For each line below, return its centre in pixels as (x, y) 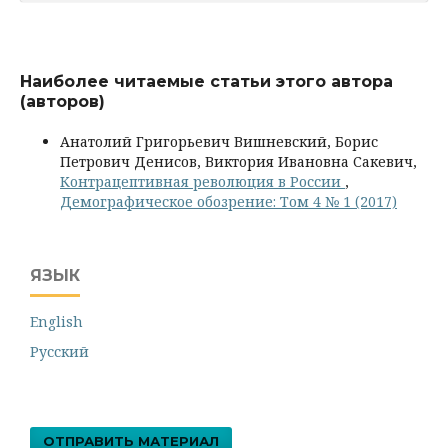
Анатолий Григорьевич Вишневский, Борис (219, 142)
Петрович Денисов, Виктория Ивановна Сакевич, (238, 162)
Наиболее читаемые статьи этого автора (206, 82)
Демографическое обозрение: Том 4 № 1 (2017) (228, 202)
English (56, 322)
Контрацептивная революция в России (202, 182)
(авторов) (62, 102)
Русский (59, 352)
